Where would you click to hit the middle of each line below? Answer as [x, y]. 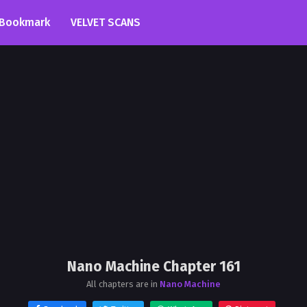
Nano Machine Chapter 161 [153, 267]
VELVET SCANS [106, 22]
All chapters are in [123, 284]
